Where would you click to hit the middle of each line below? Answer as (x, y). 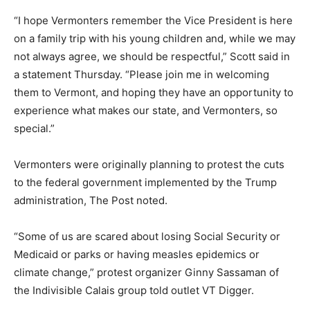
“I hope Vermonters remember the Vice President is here (153, 20)
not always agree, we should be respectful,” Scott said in (152, 56)
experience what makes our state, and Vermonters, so (146, 110)
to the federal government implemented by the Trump (145, 182)
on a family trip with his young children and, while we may (155, 38)
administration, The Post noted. (91, 200)
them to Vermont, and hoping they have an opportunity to (154, 92)
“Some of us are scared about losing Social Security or (147, 236)
